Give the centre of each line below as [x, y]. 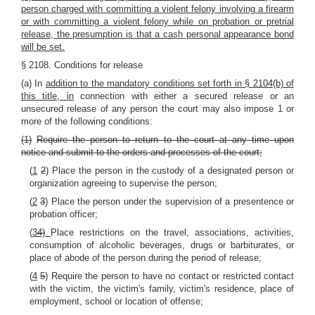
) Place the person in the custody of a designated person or [170, 171]
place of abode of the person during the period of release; [146, 258]
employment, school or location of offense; [116, 301]
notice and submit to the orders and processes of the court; [142, 152]
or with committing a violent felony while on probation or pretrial [157, 21]
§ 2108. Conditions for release [82, 65]
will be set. [43, 47]
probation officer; [64, 214]
